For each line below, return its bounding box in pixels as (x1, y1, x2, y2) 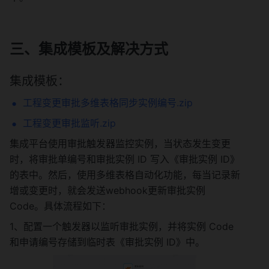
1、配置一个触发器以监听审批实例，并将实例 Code (10, 220, 234, 232)
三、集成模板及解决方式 (10, 40, 168, 58)
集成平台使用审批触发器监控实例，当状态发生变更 (10, 138, 231, 150)
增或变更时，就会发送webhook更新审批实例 (10, 184, 205, 196)
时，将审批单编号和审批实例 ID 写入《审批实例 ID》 (10, 153, 240, 165)
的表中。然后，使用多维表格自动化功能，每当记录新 (10, 169, 240, 181)
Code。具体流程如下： (10, 200, 111, 212)
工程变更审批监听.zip (23, 117, 116, 129)
